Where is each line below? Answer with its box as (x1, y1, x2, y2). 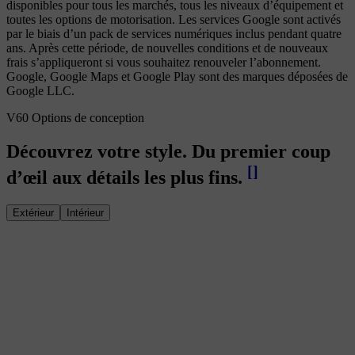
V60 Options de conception (6, 110, 144, 124)
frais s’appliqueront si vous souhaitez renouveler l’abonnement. (6, 55, 321, 69)
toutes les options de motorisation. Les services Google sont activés (6, 12, 341, 26)
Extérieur (13, 206, 54, 219)
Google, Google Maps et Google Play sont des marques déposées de (6, 69, 348, 83)
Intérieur (67, 206, 104, 219)
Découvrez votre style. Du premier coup (6, 140, 330, 162)
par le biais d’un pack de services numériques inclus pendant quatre (6, 26, 342, 40)
